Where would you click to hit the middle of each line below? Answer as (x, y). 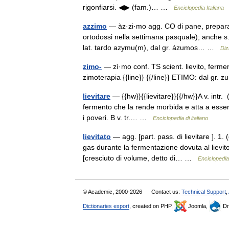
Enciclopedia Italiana (199, 7)
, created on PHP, (152, 206)
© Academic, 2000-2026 (113, 191)
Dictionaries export (106, 206)
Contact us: (166, 191)
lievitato (97, 136)
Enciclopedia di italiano (180, 118)
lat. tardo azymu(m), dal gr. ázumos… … (152, 47)
